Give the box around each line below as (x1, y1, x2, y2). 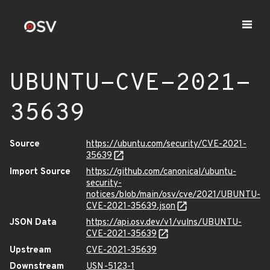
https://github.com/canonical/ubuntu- (86, 166, 236, 178)
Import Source (10, 166, 71, 178)
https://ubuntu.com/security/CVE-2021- (86, 139, 246, 150)
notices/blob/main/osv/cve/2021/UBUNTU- (86, 189, 260, 201)
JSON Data (10, 217, 57, 228)
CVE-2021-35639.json (86, 201, 175, 212)
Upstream (10, 245, 51, 256)
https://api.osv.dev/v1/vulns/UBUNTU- (86, 217, 242, 228)
